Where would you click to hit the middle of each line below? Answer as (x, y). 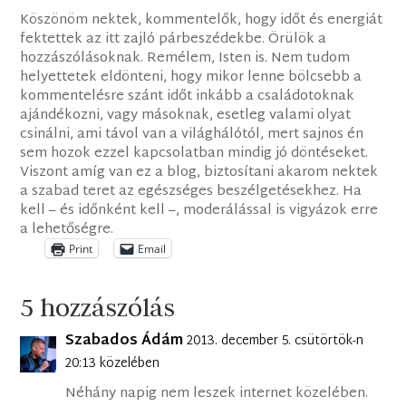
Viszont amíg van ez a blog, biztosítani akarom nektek (199, 173)
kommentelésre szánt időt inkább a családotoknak (188, 97)
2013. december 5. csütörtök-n (275, 342)
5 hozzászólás (98, 308)
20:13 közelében (113, 364)
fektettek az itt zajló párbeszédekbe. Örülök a (174, 40)
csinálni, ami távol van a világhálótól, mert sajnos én (192, 135)
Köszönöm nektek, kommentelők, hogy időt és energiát (202, 21)
